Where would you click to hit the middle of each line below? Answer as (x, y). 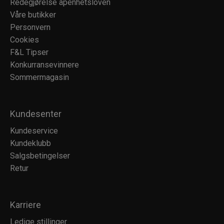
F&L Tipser (29, 52)
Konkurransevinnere (44, 65)
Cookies (24, 40)
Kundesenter (36, 114)
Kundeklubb (30, 143)
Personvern (30, 27)
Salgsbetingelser (40, 156)
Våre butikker (33, 15)
